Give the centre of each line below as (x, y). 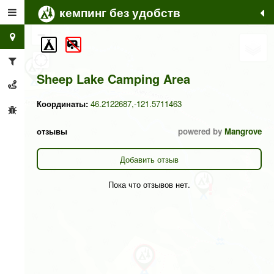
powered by (201, 131)
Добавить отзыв (149, 159)
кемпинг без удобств (118, 12)
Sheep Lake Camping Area (113, 78)
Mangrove (243, 131)
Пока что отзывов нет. (149, 184)
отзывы (52, 131)
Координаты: (64, 103)
